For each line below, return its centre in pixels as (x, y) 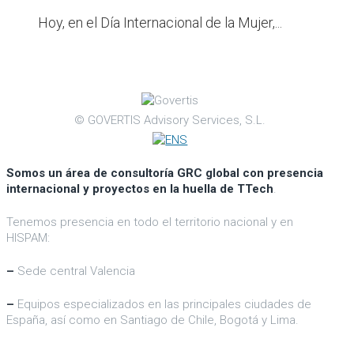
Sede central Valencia (75, 271)
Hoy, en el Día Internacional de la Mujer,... (160, 23)
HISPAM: (28, 238)
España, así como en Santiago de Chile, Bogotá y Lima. (153, 320)
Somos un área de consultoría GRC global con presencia (165, 173)
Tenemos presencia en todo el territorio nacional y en (150, 222)
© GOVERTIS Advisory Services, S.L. (170, 120)
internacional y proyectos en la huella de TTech (140, 189)
